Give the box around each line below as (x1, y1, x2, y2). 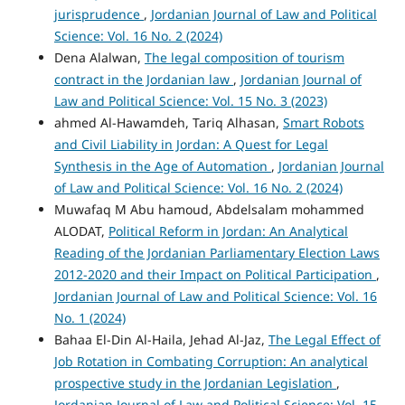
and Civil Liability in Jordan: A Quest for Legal (53, 136, 328, 154)
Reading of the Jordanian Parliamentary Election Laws (53, 244, 380, 262)
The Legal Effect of (268, 331, 381, 349)
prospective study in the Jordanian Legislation (53, 374, 336, 392)
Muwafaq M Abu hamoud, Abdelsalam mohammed (53, 201, 364, 219)
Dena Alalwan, (53, 49, 145, 67)
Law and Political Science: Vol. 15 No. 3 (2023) (53, 92, 327, 110)
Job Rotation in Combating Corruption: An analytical (53, 353, 368, 371)
